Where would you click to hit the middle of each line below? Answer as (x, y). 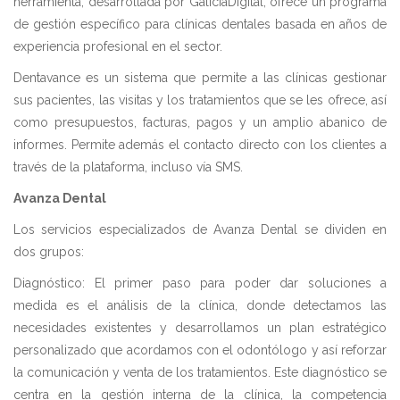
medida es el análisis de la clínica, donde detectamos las (200, 306)
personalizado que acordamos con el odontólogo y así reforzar (200, 350)
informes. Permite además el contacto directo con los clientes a (200, 145)
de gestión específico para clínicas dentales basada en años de (200, 25)
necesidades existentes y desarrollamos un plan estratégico (200, 328)
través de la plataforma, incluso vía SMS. (128, 167)
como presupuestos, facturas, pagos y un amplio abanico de (200, 123)
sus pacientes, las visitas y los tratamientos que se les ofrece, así (200, 100)
